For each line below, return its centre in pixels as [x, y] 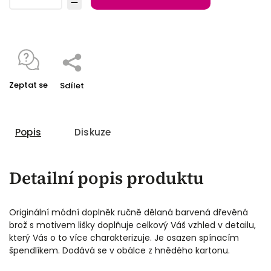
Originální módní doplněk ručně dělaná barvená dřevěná [129, 212]
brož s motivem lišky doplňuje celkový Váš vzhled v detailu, [132, 225]
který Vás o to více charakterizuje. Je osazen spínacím [124, 237]
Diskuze [93, 132]
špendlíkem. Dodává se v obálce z [82, 250]
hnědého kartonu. [192, 250]
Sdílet [72, 85]
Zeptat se [28, 85]
